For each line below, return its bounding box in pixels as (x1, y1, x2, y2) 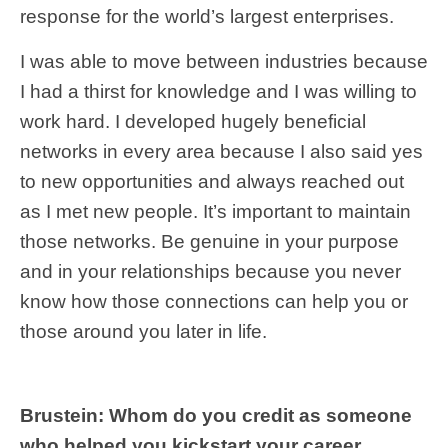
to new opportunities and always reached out (20, 170, 404, 192)
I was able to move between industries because (20, 50, 428, 72)
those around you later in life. (20, 320, 267, 342)
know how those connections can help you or (20, 290, 408, 312)
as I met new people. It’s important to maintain (20, 200, 411, 222)
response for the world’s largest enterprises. (20, 5, 394, 27)
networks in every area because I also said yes (20, 140, 423, 162)
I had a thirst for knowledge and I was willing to (20, 80, 417, 102)
